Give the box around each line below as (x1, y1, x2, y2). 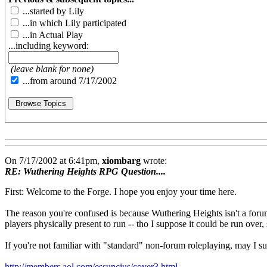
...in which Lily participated (20, 18, 126, 29)
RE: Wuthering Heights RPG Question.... (5, 166, 166, 177)
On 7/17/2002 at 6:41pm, (5, 156, 102, 166)
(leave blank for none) (11, 64, 94, 74)
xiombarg (102, 156, 141, 166)
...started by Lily (20, 6, 84, 17)
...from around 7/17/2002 (20, 76, 117, 86)
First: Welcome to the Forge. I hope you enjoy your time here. (5, 187, 237, 197)
